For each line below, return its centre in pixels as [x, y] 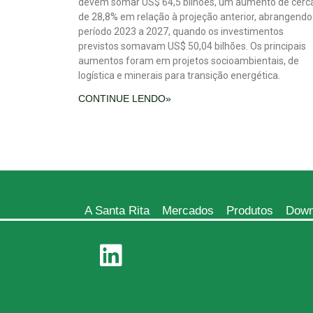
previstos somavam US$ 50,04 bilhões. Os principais [192, 46]
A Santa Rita [117, 210]
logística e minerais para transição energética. [179, 75]
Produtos [250, 210]
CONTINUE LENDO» [125, 98]
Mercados [188, 210]
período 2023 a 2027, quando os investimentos [181, 31]
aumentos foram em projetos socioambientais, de [189, 60]
